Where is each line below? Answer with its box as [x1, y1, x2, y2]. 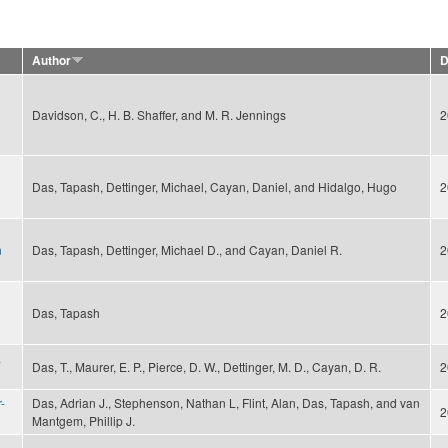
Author [32, 52, 71, 70]
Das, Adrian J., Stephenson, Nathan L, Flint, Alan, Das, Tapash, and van [32, 394, 420, 412]
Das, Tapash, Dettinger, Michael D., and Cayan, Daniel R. [32, 241, 342, 259]
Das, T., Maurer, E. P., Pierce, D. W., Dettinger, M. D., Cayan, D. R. [32, 358, 381, 376]
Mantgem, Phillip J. [32, 412, 135, 430]
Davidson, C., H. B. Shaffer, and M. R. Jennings [32, 106, 286, 124]
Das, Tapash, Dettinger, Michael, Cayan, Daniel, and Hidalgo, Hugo [32, 178, 397, 196]
